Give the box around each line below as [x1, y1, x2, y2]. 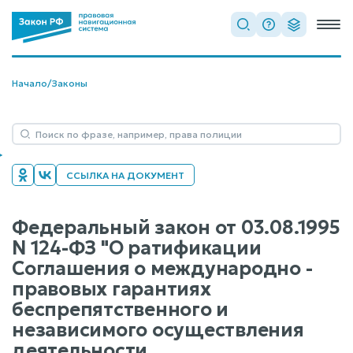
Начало [12, 77, 47, 89]
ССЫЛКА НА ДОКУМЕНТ [66, 169, 184, 181]
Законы [51, 77, 87, 89]
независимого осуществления [12, 318, 304, 342]
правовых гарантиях [12, 277, 211, 301]
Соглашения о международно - [12, 257, 313, 281]
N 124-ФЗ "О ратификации [12, 236, 262, 260]
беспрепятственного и [12, 298, 229, 321]
